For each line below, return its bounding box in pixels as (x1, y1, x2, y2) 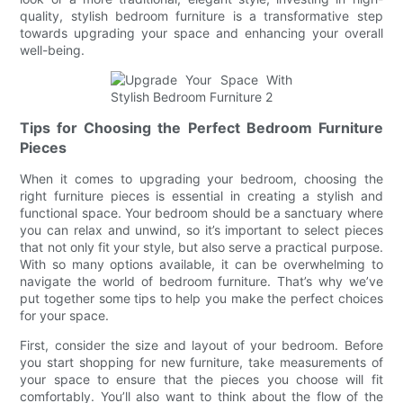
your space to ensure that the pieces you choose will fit (20, 371, 383, 387)
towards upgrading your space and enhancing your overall (20, 24, 383, 40)
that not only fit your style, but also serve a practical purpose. (20, 238, 383, 255)
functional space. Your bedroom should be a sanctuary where (20, 204, 383, 220)
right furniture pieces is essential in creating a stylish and (20, 187, 383, 203)
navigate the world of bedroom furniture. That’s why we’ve (20, 273, 383, 289)
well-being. (20, 41, 85, 58)
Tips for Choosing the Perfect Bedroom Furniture (20, 118, 383, 137)
